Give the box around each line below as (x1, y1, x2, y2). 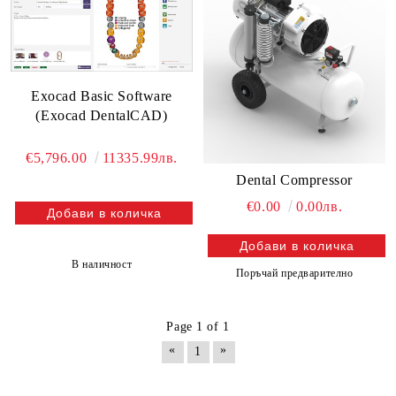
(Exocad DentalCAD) (35, 108, 168, 124)
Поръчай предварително (235, 266, 354, 279)
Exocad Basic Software (31, 88, 172, 104)
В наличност (71, 258, 133, 271)
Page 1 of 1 (166, 319, 230, 333)
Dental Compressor (236, 171, 353, 187)
